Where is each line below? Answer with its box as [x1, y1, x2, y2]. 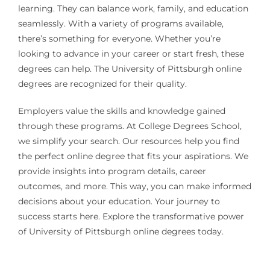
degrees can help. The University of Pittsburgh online [17, 63, 242, 75]
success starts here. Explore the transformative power [17, 211, 244, 222]
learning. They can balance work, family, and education [17, 3, 248, 14]
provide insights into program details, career [17, 166, 206, 177]
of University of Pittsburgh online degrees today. [17, 226, 224, 237]
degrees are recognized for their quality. [17, 78, 187, 90]
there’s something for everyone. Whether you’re [17, 33, 221, 45]
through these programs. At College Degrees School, [17, 121, 242, 132]
